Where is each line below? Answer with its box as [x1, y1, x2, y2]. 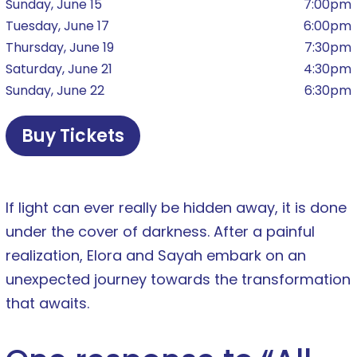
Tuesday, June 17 [6, 17, 109, 36]
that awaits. [6, 293, 89, 314]
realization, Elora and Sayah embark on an [6, 245, 306, 266]
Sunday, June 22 [6, 81, 104, 100]
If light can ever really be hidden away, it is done [6, 198, 347, 218]
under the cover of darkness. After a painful [6, 222, 315, 242]
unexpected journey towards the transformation [6, 269, 351, 290]
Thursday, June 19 [6, 38, 114, 57]
